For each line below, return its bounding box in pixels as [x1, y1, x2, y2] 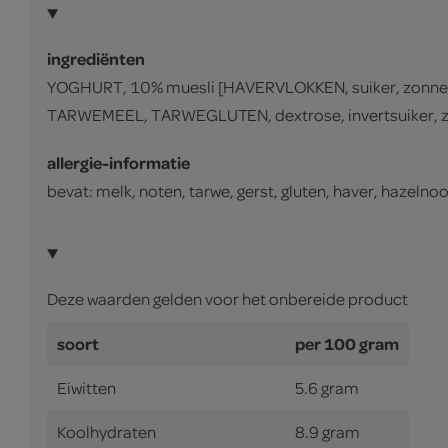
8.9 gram [295, 420, 360, 442]
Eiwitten [57, 376, 116, 398]
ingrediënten [47, 47, 145, 70]
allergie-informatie [47, 151, 190, 174]
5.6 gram [295, 376, 359, 398]
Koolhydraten [57, 420, 156, 442]
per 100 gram [295, 331, 399, 355]
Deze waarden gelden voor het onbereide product [47, 288, 408, 309]
